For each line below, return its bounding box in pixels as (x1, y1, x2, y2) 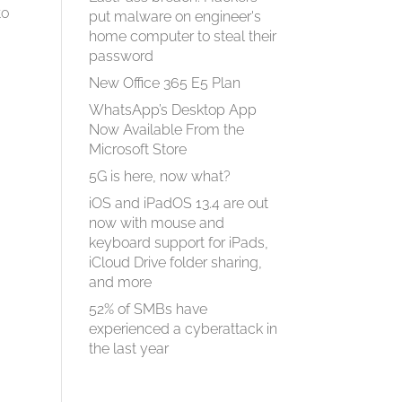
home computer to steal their (88, 28, 276, 45)
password (88, 48, 153, 65)
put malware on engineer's (88, 8, 261, 25)
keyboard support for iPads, (88, 234, 268, 251)
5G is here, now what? (88, 168, 231, 185)
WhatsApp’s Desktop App (88, 101, 257, 118)
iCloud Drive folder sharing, (88, 254, 262, 271)
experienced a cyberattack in (88, 320, 277, 337)
